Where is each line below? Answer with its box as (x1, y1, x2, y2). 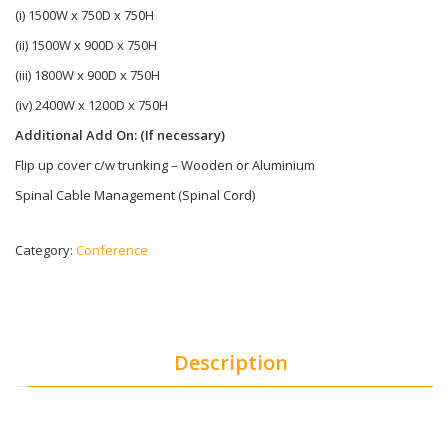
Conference (76, 241, 148, 259)
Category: (15, 241, 76, 259)
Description (173, 349, 288, 376)
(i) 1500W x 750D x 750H (15, 6, 154, 24)
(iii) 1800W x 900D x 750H (15, 66, 160, 84)
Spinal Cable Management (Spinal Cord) (15, 186, 255, 204)
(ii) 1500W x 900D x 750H (15, 36, 157, 54)
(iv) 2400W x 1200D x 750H (15, 96, 168, 114)
